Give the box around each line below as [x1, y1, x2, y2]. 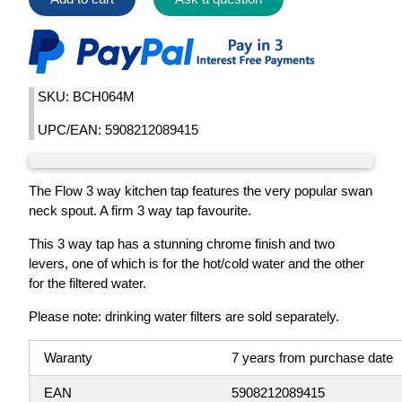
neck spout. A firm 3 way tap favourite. [29, 203, 251, 219]
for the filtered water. [29, 275, 146, 292]
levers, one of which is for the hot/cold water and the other [29, 256, 364, 272]
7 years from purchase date [232, 350, 393, 366]
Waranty [44, 350, 92, 366]
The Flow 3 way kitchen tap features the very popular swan [29, 183, 372, 199]
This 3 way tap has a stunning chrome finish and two [29, 236, 335, 252]
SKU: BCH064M [34, 89, 135, 105]
